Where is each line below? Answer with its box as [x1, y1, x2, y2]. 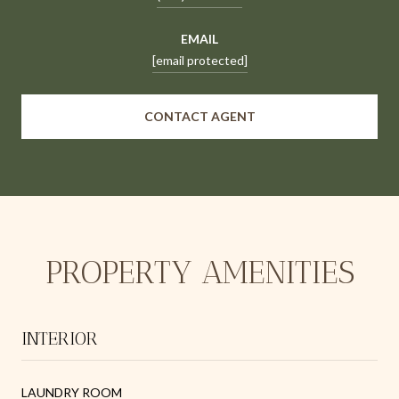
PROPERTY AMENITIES [45, 252, 354, 291]
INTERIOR [21, 327, 98, 349]
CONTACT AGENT [143, 108, 256, 124]
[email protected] [151, 52, 248, 68]
